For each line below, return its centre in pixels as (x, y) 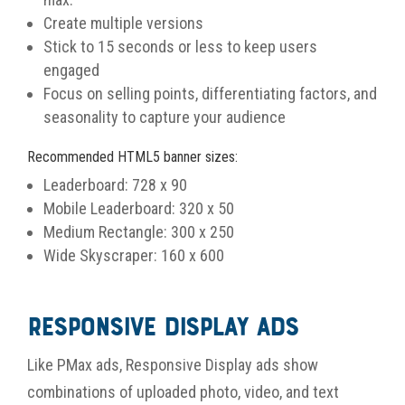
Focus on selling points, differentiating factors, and (210, 93)
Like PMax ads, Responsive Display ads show (173, 364)
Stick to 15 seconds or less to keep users (180, 46)
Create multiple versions (123, 23)
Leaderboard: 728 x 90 (115, 184)
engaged (71, 70)
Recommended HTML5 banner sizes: (132, 156)
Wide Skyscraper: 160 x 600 (134, 255)
